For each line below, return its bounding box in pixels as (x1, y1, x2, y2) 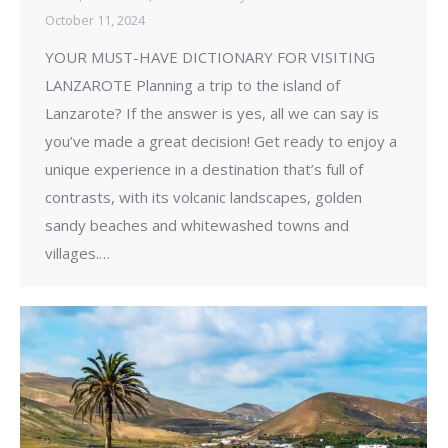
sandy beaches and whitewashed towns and (45, 214, 349, 235)
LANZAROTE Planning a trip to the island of (45, 74, 340, 95)
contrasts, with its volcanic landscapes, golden (45, 186, 362, 207)
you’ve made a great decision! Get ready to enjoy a (45, 130, 397, 151)
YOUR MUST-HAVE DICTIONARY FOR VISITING (45, 46, 375, 67)
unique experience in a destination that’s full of (45, 158, 363, 179)
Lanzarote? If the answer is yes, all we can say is (45, 102, 379, 123)
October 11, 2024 (45, 10, 145, 29)
